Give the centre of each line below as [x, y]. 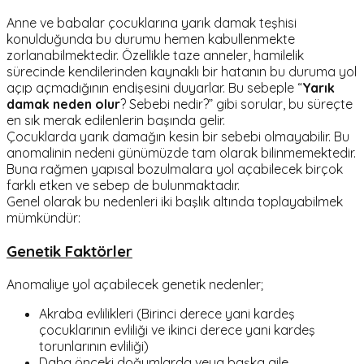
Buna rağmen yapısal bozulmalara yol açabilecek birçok [175, 169]
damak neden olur [63, 104]
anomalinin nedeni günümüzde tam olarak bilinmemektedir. [181, 153]
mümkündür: [43, 218]
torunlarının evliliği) [94, 346]
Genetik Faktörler [69, 251]
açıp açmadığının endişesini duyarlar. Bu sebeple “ [154, 88]
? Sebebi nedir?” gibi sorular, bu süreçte [236, 104]
